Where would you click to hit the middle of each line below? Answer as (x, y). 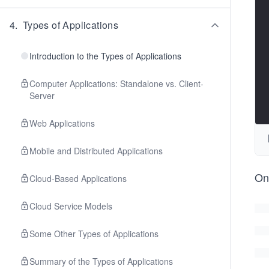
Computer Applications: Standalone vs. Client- (116, 83)
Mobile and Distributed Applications (96, 151)
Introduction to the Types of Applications (105, 56)
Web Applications (62, 123)
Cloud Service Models (71, 206)
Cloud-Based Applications (78, 178)
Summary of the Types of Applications (101, 261)
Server (42, 95)
